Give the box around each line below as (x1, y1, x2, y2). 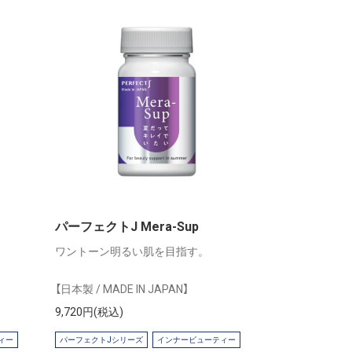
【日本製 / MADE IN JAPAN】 (55, 283, 189, 296)
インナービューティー (157, 335, 236, 345)
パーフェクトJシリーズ (60, 335, 144, 345)
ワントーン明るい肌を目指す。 (55, 245, 210, 258)
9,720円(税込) (55, 306, 124, 319)
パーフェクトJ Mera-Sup (55, 219, 200, 235)
